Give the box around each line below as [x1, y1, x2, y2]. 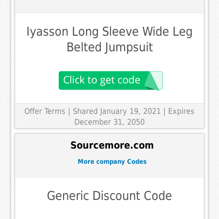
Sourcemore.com [70, 140, 154, 152]
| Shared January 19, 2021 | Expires [68, 106, 195, 116]
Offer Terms [24, 106, 66, 116]
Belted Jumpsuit [66, 40, 153, 54]
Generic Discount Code [47, 188, 172, 203]
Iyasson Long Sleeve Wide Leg [26, 24, 193, 39]
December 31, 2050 [74, 117, 145, 127]
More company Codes [77, 158, 147, 166]
